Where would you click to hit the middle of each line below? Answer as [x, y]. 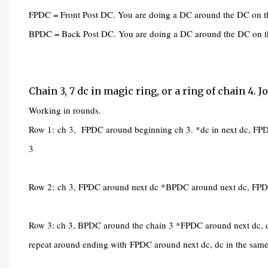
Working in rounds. [65, 110]
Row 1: [43, 129]
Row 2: [43, 187]
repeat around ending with [79, 244]
